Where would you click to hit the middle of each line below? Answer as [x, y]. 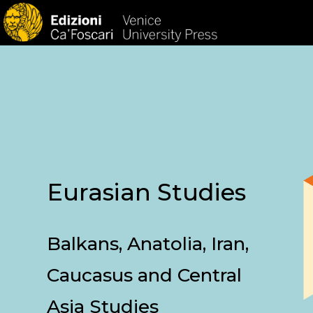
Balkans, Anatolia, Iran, [148, 244]
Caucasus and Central [145, 275]
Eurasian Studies [147, 192]
